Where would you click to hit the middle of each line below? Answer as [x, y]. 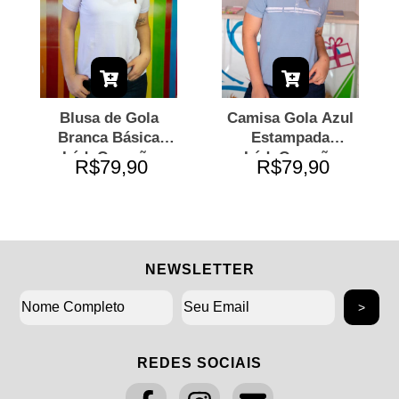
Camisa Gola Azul [290, 118]
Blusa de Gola [109, 118]
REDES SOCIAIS [199, 363]
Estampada [290, 138]
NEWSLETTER [199, 270]
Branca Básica [109, 138]
